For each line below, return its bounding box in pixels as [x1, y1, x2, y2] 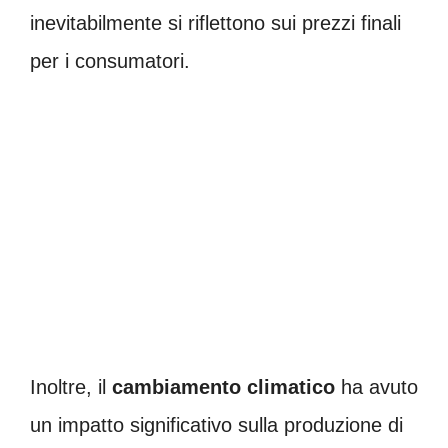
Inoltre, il [30, 375, 112, 398]
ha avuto [335, 375, 418, 398]
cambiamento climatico [112, 375, 335, 398]
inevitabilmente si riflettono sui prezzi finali [30, 11, 401, 34]
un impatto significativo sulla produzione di [30, 413, 403, 436]
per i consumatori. [30, 49, 190, 72]
